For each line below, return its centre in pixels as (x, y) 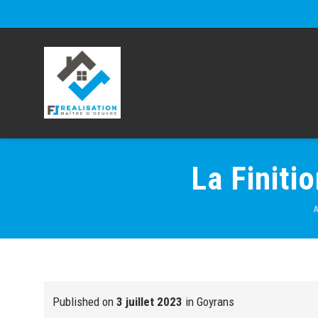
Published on (84, 302)
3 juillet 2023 (149, 302)
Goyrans (215, 302)
